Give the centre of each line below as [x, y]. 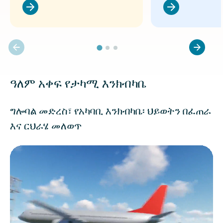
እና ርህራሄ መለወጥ [46, 126]
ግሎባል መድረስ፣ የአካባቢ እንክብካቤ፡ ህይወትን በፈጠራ [111, 111]
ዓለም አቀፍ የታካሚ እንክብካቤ [78, 84]
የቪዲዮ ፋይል [29, 150]
